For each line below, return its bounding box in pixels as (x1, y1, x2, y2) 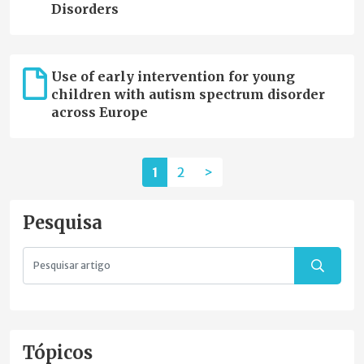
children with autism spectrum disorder (50, 86, 325, 103)
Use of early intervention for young (50, 68, 295, 85)
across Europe (50, 104, 148, 121)
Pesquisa (23, 212, 102, 235)
